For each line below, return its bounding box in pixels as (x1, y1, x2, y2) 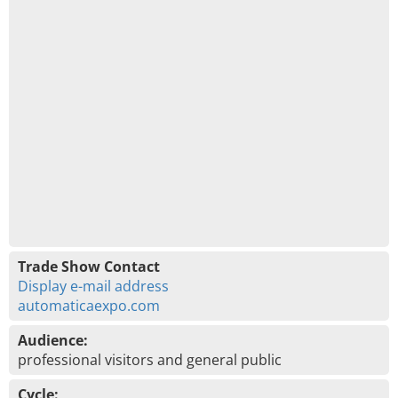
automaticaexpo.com (18, 296, 160, 315)
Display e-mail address (18, 276, 169, 296)
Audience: (18, 330, 88, 350)
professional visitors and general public (18, 350, 282, 370)
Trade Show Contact (18, 257, 160, 276)
